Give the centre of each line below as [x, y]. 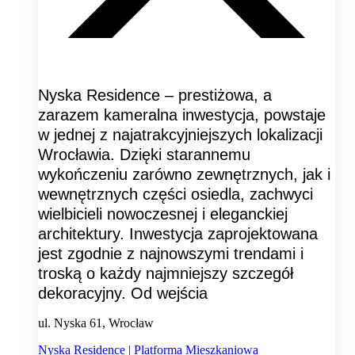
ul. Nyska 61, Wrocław [96, 323]
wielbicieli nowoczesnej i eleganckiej [163, 214]
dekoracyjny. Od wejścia [123, 294]
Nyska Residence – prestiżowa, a [155, 95]
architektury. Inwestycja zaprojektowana [178, 234]
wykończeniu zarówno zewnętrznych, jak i [184, 175]
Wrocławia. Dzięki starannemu [144, 155]
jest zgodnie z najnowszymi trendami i [171, 254]
